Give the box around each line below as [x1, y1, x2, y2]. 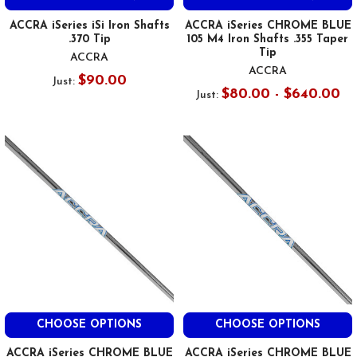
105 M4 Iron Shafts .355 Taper [187, 33, 348, 45]
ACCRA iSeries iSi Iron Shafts [9, 19, 170, 32]
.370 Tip [68, 33, 111, 45]
